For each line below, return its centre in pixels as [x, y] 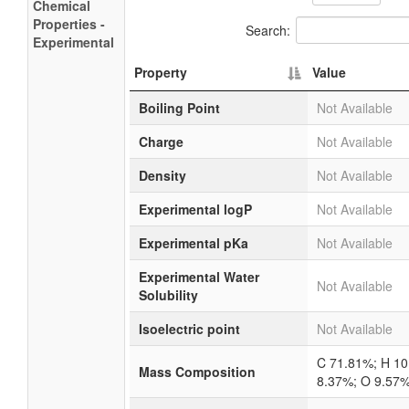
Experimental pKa [194, 243]
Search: [268, 30]
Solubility [168, 295]
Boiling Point [179, 108]
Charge [161, 142]
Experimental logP [195, 209]
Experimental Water [199, 277]
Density [163, 175]
